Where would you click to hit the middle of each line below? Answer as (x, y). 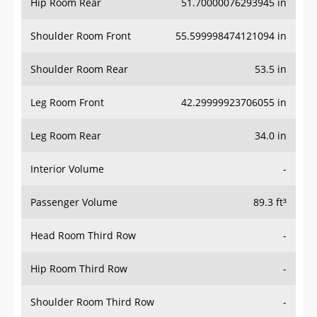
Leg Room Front (67, 103)
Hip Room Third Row (79, 269)
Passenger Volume (74, 202)
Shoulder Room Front (81, 36)
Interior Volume (67, 169)
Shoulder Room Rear (79, 69)
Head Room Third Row (83, 236)
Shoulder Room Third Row (92, 302)
